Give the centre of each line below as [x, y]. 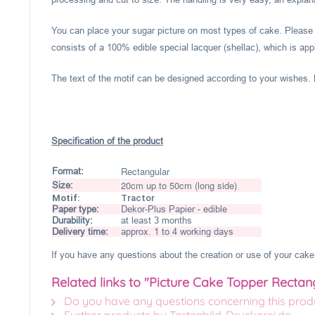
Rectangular [145, 171]
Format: [68, 171]
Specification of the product [107, 141]
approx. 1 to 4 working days [177, 232]
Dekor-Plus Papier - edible [174, 209]
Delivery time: [80, 232]
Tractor [138, 198]
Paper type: [76, 209]
